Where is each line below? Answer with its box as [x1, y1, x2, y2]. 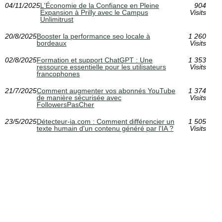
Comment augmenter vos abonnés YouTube [37, 87, 175, 95]
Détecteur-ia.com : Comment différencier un [37, 117, 174, 126]
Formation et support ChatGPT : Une [37, 56, 153, 64]
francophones [37, 70, 80, 78]
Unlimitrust [40, 15, 73, 24]
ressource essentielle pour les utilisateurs [37, 63, 166, 71]
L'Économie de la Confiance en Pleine [40, 1, 159, 10]
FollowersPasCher [37, 101, 94, 109]
